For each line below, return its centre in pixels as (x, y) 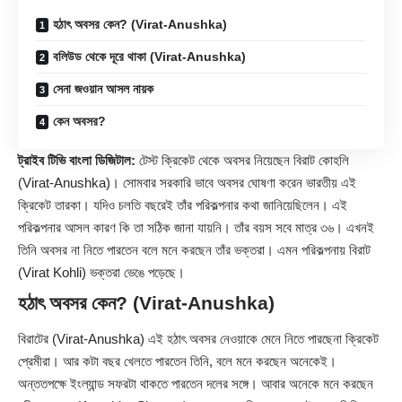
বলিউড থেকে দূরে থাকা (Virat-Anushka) (149, 57)
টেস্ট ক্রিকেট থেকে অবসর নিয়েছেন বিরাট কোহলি (242, 161)
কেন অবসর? (79, 122)
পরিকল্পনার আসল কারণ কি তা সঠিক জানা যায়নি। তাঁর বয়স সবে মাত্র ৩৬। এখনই (196, 228)
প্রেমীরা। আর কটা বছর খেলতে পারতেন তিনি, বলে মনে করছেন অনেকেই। (177, 361)
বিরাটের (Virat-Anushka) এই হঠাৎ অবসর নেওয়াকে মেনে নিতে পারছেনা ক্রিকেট (198, 338)
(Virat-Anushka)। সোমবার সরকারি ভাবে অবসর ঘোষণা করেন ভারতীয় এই (187, 183)
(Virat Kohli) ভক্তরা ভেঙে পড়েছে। (101, 273)
